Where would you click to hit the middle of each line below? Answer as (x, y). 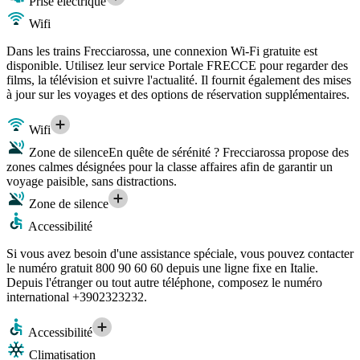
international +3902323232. (77, 297)
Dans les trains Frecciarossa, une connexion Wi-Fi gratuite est (162, 51)
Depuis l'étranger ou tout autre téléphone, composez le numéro (164, 283)
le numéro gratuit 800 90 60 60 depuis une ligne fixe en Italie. (162, 268)
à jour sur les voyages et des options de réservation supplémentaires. (178, 95)
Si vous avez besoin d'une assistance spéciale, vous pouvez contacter (180, 254)
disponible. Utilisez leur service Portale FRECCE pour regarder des (177, 66)
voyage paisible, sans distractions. (92, 182)
